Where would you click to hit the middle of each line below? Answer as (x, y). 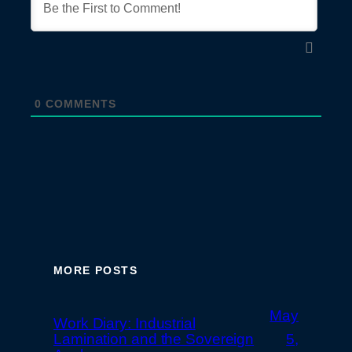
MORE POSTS (95, 270)
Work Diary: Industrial (125, 323)
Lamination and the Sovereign (154, 339)
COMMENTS (79, 104)
